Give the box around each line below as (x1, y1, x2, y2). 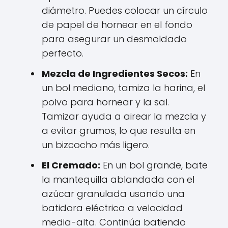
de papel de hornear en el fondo (42, 18, 192, 31)
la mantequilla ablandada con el (42, 173, 194, 186)
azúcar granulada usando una (42, 187, 185, 200)
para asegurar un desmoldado (42, 32, 187, 45)
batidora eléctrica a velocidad (42, 201, 183, 214)
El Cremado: (42, 158, 100, 172)
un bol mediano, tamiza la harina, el (42, 81, 205, 94)
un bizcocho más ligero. (42, 138, 150, 151)
